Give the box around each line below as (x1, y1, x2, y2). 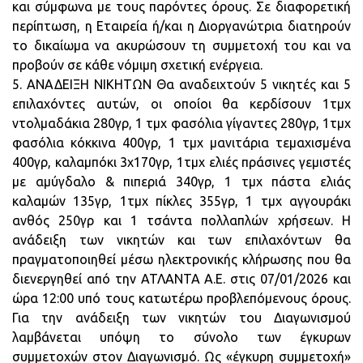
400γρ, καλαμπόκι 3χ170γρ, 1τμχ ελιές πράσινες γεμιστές (12, 155, 351, 169)
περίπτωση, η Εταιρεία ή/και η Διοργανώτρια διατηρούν (12, 19, 351, 33)
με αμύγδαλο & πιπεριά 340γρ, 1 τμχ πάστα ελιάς (12, 174, 351, 189)
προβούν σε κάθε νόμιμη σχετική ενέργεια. (12, 58, 263, 72)
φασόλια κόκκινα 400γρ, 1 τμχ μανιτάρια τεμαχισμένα (12, 135, 351, 150)
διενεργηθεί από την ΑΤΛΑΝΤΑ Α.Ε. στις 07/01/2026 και (12, 271, 351, 286)
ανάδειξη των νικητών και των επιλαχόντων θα (12, 233, 351, 247)
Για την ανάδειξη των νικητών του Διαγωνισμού (12, 310, 351, 325)
